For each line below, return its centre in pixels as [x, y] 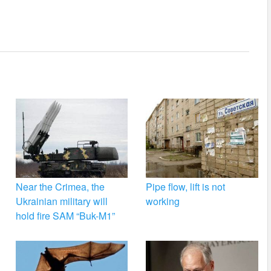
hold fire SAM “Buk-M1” [65, 216]
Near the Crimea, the [60, 187]
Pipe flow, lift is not [186, 187]
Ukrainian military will [61, 201]
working [163, 201]
